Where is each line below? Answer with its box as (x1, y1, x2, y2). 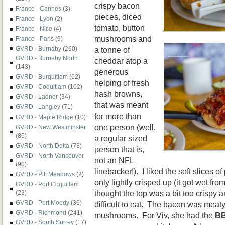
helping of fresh (94, 78, 149, 87)
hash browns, (94, 89, 142, 98)
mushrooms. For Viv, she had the (94, 210, 215, 220)
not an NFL (94, 155, 134, 165)
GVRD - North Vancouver (16, 152, 84, 159)
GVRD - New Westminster (16, 123, 86, 130)
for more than (94, 111, 141, 121)
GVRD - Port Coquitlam (16, 180, 79, 187)
